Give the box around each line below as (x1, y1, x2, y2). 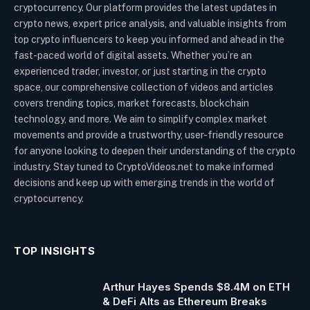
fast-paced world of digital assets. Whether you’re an (14, 50, 252, 62)
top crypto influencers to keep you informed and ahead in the (14, 34, 284, 46)
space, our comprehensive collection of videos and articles (14, 82, 273, 93)
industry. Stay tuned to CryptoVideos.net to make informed (14, 161, 273, 173)
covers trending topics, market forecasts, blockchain (14, 98, 249, 109)
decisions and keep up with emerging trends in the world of (14, 177, 275, 189)
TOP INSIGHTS (14, 244, 95, 258)
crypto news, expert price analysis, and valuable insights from (14, 18, 286, 30)
